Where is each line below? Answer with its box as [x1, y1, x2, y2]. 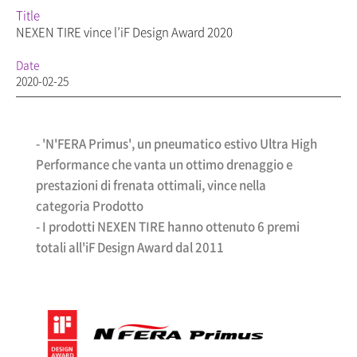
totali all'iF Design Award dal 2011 [36, 238, 224, 257]
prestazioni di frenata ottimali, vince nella [36, 176, 266, 194]
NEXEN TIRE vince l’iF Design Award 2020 [16, 23, 233, 41]
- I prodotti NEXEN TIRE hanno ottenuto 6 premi [36, 218, 300, 236]
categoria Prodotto [36, 197, 146, 215]
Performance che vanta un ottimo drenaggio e [36, 155, 292, 174]
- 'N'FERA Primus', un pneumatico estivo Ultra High [36, 135, 317, 153]
